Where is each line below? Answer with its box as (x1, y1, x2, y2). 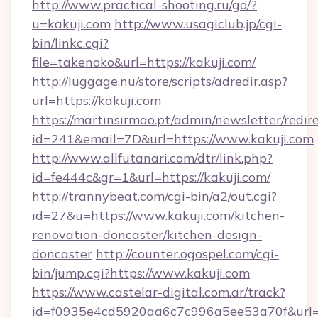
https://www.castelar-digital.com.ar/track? (32, 284, 285, 300)
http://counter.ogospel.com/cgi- (96, 246, 279, 262)
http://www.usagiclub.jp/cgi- (114, 16, 282, 32)
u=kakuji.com (32, 16, 111, 32)
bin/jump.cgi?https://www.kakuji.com (32, 265, 250, 281)
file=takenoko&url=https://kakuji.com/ (32, 54, 256, 70)
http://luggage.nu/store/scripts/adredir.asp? (32, 73, 287, 89)
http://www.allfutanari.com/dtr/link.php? (32, 150, 273, 166)
